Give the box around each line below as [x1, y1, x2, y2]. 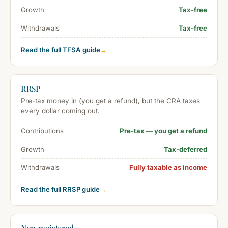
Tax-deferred [164, 145, 207, 153]
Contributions [21, 126, 64, 135]
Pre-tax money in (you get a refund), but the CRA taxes [21, 96, 200, 105]
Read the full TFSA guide [21, 45, 100, 54]
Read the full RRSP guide [21, 185, 100, 193]
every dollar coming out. [21, 106, 100, 115]
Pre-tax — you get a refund [120, 126, 207, 135]
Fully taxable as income [129, 163, 207, 172]
